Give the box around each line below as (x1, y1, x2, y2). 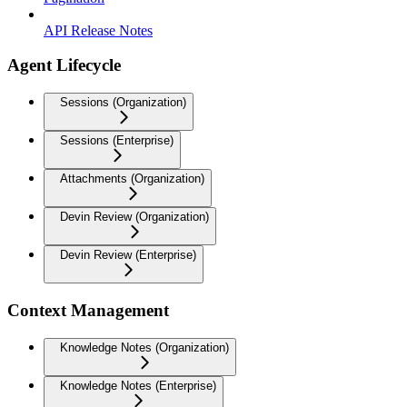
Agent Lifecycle (7, 55, 121, 75)
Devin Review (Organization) (60, 210, 209, 224)
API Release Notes (44, 22, 153, 38)
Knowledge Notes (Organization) (60, 340, 229, 354)
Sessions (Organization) (60, 95, 186, 110)
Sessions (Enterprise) (60, 134, 174, 148)
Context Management (7, 300, 169, 320)
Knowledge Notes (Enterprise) (60, 378, 216, 392)
